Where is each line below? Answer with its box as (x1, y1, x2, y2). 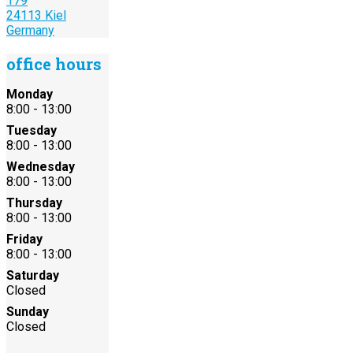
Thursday (6, 195, 62, 210)
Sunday (6, 303, 49, 319)
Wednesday (6, 158, 75, 174)
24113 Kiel (6, 7, 66, 23)
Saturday (6, 267, 59, 283)
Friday (6, 231, 43, 247)
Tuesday (6, 122, 57, 138)
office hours (6, 53, 102, 74)
